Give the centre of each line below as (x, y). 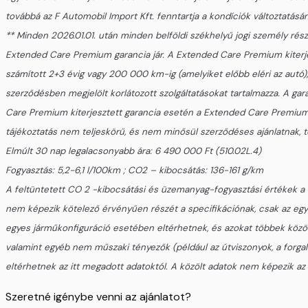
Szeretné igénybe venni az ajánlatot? (98, 297)
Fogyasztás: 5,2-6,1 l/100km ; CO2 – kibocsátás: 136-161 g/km (134, 170)
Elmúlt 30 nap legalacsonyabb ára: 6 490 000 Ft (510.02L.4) (133, 151)
